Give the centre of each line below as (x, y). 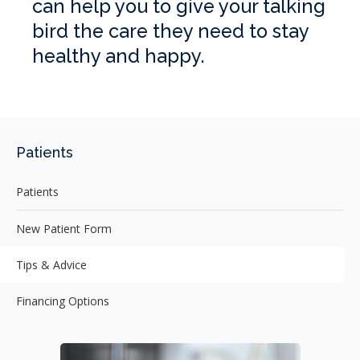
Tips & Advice (51, 264)
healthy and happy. (119, 57)
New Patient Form (64, 228)
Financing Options (63, 301)
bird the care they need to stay (170, 32)
